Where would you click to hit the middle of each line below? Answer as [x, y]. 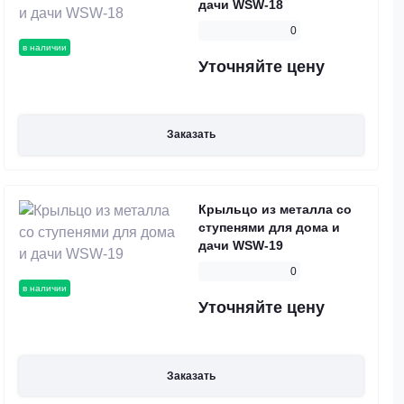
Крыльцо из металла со [275, 210]
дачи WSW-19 [241, 246]
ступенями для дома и [269, 228]
